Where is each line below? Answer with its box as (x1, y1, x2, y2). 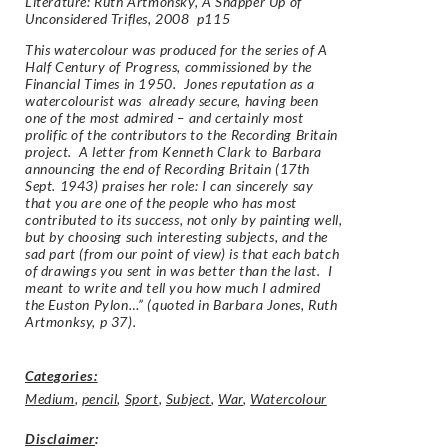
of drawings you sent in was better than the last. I (25, 261, 333, 279)
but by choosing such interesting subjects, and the (25, 227, 329, 245)
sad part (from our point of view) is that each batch (25, 244, 340, 262)
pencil (81, 390, 118, 408)
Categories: (25, 367, 98, 385)
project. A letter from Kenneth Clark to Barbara (25, 142, 322, 160)
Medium (25, 390, 75, 408)
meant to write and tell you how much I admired (25, 278, 321, 296)
